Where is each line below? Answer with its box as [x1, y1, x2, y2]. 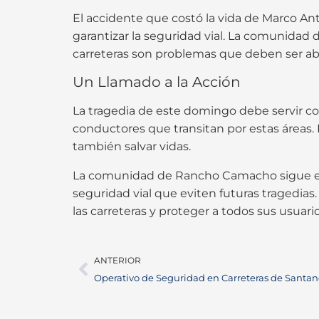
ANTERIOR [94, 255, 141, 266]
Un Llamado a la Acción [73, 73, 241, 90]
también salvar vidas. [73, 139, 191, 153]
